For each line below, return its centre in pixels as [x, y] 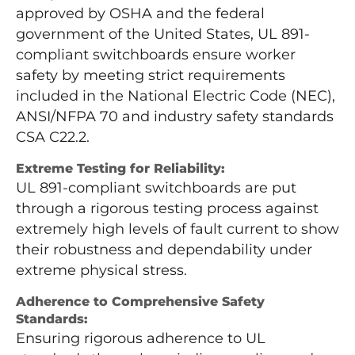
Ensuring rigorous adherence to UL [141, 339]
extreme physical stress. [101, 271]
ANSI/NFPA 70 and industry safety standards [175, 117]
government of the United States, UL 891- [163, 34]
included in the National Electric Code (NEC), [176, 96]
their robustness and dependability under [164, 250]
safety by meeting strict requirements [151, 76]
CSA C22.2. [53, 137]
